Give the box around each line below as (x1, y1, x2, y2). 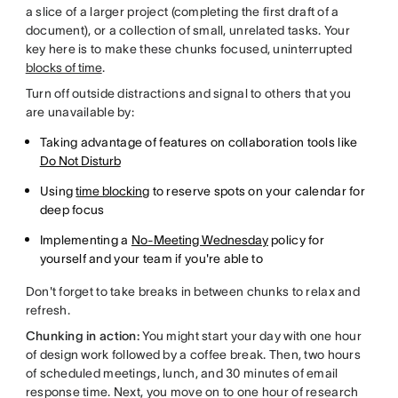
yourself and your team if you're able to (39, 251, 263, 266)
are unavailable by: (25, 105, 134, 119)
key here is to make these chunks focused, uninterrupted (25, 42, 353, 56)
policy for (267, 233, 324, 247)
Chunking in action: (25, 329, 139, 343)
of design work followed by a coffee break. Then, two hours (25, 347, 361, 362)
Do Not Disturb (39, 154, 121, 168)
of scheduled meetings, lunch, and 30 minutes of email (25, 366, 338, 380)
